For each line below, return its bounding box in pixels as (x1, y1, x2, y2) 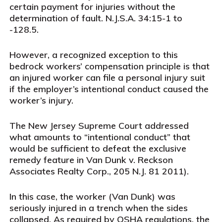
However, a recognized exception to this (9, 49, 178, 60)
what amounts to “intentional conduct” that (9, 131, 190, 143)
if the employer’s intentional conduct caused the (9, 83, 209, 95)
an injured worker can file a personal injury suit (9, 72, 205, 83)
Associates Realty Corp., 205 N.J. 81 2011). (9, 166, 189, 177)
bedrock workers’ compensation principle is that (9, 60, 210, 72)
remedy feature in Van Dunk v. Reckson (9, 154, 173, 166)
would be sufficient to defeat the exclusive (9, 143, 186, 154)
